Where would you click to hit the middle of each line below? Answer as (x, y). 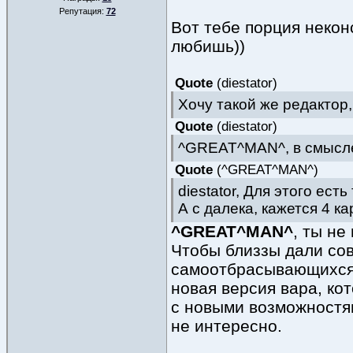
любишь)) (208, 46)
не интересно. (227, 326)
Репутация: (82, 11)
